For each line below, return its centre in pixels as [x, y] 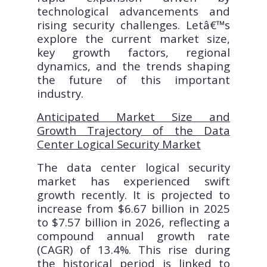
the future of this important [133, 80]
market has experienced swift [133, 181]
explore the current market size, [133, 39]
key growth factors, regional [133, 52]
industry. [60, 94]
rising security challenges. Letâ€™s [133, 25]
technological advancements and [133, 11]
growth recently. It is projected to [133, 195]
